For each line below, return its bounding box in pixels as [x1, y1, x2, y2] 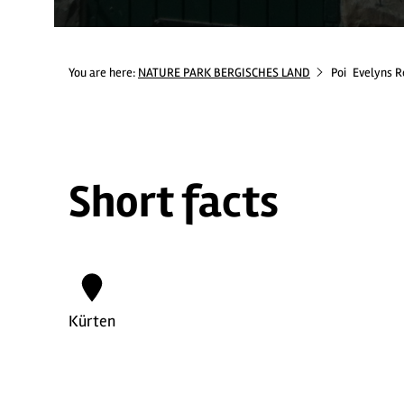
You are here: [69, 65, 138, 80]
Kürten [69, 311, 115, 331]
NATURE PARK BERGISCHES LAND [138, 65, 310, 80]
